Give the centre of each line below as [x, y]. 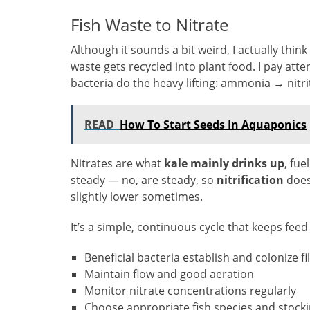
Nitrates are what [117, 164]
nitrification [250, 180]
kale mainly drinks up [224, 164]
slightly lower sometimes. [137, 197]
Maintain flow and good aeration [169, 274]
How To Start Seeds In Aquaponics [213, 125]
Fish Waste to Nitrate [149, 25]
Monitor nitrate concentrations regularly [190, 291]
